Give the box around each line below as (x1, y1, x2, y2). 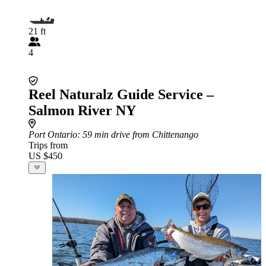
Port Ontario (28, 129, 77, 140)
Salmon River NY (28, 103, 136, 118)
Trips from (28, 140, 68, 150)
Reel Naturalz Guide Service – (28, 87, 214, 102)
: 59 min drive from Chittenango (77, 129, 198, 140)
